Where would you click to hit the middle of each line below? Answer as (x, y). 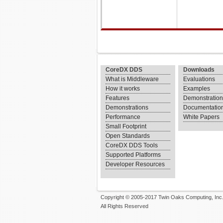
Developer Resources (135, 164)
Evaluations (199, 79)
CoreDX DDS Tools (132, 145)
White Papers (202, 117)
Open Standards (128, 136)
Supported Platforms (133, 155)
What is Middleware (132, 79)
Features (117, 98)
